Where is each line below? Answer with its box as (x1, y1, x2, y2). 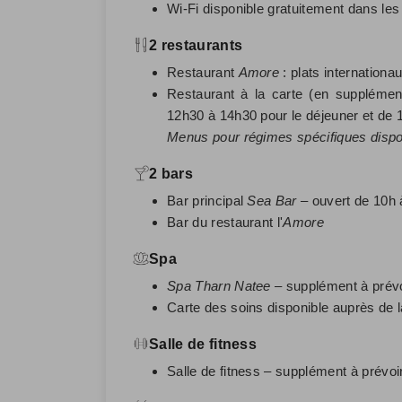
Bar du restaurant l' (167, 214, 284, 230)
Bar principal (167, 192, 248, 208)
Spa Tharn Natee (167, 277, 271, 293)
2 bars (149, 165, 193, 181)
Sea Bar (247, 192, 297, 208)
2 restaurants (149, 37, 243, 53)
